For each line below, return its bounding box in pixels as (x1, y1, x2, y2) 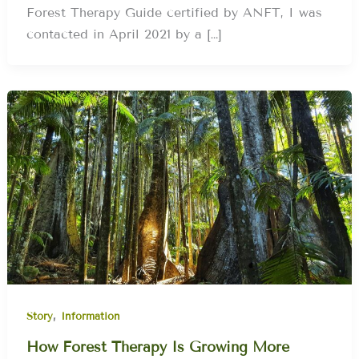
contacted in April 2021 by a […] (26, 26, 223, 42)
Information (61, 310, 121, 324)
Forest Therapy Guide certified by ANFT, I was (26, 5, 323, 21)
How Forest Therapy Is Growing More (26, 338, 290, 357)
